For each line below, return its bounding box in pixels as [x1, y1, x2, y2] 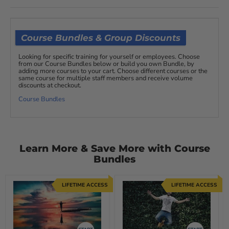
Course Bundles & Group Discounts [21, 33, 180, 43]
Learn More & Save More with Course [19, 142, 210, 154]
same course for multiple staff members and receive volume [18, 73, 193, 83]
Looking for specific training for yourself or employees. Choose [18, 52, 200, 61]
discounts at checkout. [18, 80, 81, 90]
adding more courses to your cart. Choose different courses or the [18, 66, 208, 76]
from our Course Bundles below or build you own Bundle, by [18, 59, 194, 68]
